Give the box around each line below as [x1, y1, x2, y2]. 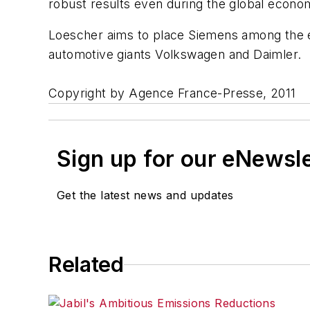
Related [48, 252, 124, 277]
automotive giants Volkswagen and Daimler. [48, 47, 302, 62]
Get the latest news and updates [57, 188, 234, 203]
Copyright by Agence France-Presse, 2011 [48, 86, 296, 101]
